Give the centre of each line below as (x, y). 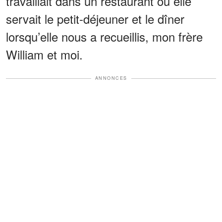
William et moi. (44, 55)
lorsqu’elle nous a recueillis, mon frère (104, 37)
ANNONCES (111, 78)
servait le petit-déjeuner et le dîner (95, 19)
